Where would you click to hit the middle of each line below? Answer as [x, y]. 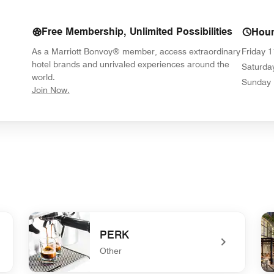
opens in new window [110, 89]
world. [43, 77]
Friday [254, 51]
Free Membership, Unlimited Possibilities [137, 31]
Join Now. [50, 90]
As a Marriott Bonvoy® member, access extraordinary [136, 51]
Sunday [257, 82]
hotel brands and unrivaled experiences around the [130, 64]
